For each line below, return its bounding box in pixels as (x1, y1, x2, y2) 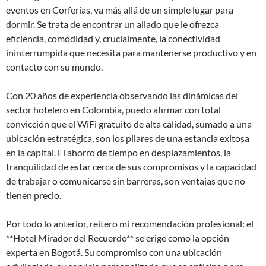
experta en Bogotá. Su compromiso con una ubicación (6, 246, 222, 258)
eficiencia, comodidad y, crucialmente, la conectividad (6, 33, 220, 44)
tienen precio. (6, 189, 61, 201)
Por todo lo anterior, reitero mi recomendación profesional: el (6, 218, 254, 229)
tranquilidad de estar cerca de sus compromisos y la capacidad (6, 161, 256, 172)
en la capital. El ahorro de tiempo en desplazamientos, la (6, 147, 231, 158)
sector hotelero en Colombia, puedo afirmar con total (6, 104, 221, 115)
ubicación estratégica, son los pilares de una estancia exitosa (6, 132, 249, 144)
